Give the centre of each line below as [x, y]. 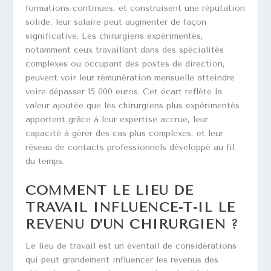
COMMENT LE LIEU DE [109, 190]
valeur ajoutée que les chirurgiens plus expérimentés [133, 106]
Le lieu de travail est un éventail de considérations [131, 246]
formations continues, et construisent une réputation [135, 8]
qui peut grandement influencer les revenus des [122, 260]
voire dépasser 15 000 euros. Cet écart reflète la [124, 92]
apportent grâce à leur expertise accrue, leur [117, 120]
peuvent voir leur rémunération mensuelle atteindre [130, 78]
